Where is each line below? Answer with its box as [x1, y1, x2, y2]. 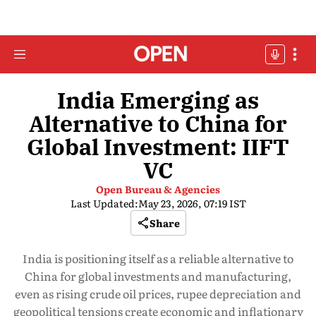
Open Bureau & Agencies [96, 182, 220, 196]
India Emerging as [57, 85, 259, 115]
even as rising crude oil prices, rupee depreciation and [15, 285, 301, 302]
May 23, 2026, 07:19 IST [138, 196, 246, 210]
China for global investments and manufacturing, [25, 267, 291, 284]
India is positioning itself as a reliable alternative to [23, 250, 293, 267]
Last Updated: [70, 196, 138, 210]
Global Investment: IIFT [27, 132, 289, 162]
